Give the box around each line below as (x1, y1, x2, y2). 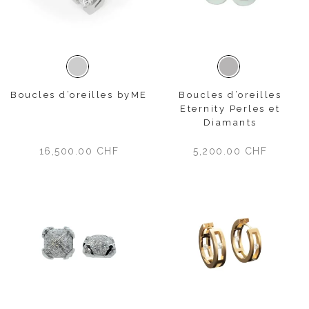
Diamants (203, 117, 257, 128)
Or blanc (227, 67, 269, 78)
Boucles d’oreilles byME (10, 89, 148, 100)
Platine (76, 67, 110, 78)
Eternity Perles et (180, 103, 280, 114)
